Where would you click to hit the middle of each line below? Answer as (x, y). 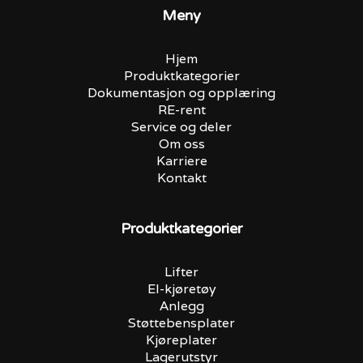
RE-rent (181, 110)
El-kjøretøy (181, 289)
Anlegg (181, 306)
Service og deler (181, 127)
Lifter (181, 272)
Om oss (181, 144)
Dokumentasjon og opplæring (181, 93)
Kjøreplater (181, 340)
